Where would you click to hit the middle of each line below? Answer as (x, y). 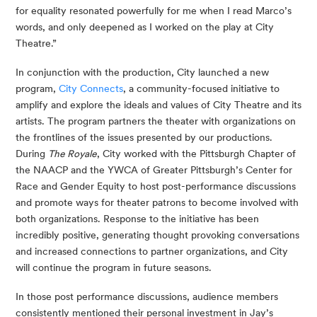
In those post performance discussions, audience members (147, 297)
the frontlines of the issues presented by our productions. (144, 138)
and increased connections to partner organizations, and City (152, 252)
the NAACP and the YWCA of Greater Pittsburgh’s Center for (154, 170)
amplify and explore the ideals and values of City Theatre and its (158, 105)
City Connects (91, 89)
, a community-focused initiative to (201, 89)
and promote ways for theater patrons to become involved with (157, 203)
